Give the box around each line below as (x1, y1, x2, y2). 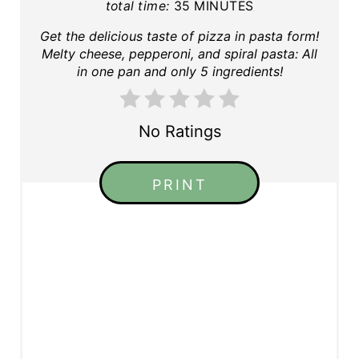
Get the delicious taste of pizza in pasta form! (40, 27, 319, 44)
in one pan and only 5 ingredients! (76, 63, 283, 79)
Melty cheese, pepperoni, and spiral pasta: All (42, 45, 317, 62)
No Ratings (138, 121, 221, 141)
